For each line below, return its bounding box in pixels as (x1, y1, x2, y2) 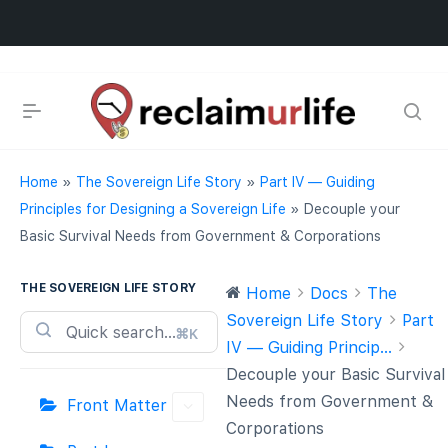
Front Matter (67, 396, 167, 415)
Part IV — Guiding (260, 174, 375, 190)
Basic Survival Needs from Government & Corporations (20, 228, 381, 244)
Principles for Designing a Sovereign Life (20, 201, 286, 217)
